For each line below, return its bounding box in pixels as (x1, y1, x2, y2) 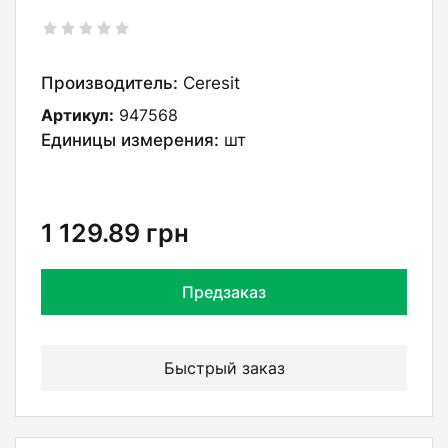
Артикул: (41, 104, 114, 125)
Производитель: (41, 72, 178, 93)
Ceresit (183, 72, 240, 93)
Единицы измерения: (41, 129, 219, 150)
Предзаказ (182, 281, 266, 302)
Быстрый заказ (163, 357, 285, 378)
